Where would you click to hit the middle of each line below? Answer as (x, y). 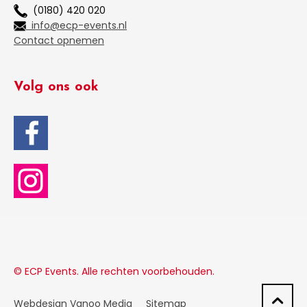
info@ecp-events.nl (76, 26)
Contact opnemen (59, 41)
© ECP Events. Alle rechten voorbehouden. (114, 272)
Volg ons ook (56, 87)
